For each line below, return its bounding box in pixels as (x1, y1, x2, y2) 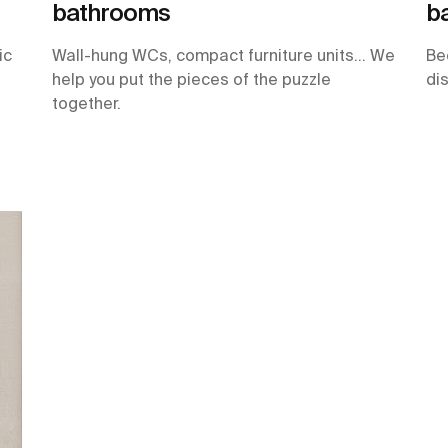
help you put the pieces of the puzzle (52, 70, 332, 89)
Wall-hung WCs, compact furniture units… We (52, 46, 396, 65)
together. (52, 94, 122, 113)
